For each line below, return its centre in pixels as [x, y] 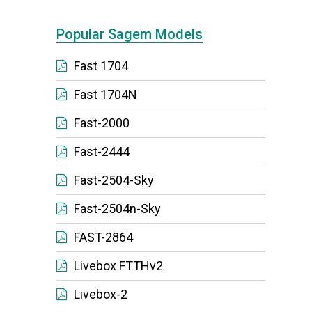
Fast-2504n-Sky [117, 209]
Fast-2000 [102, 123]
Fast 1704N [106, 94]
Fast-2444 [102, 151]
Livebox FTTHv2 [118, 266]
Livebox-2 [101, 294]
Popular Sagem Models [130, 34]
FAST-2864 [103, 237]
